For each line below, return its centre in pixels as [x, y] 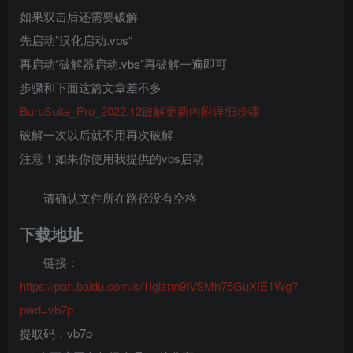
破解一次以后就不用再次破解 [97, 134]
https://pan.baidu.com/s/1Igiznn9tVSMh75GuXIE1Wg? [159, 286]
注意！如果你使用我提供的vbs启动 [112, 158]
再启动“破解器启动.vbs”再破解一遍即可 [123, 63]
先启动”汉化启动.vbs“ [76, 40]
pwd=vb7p [46, 309]
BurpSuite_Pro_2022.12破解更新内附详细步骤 [140, 111]
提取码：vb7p [56, 333]
